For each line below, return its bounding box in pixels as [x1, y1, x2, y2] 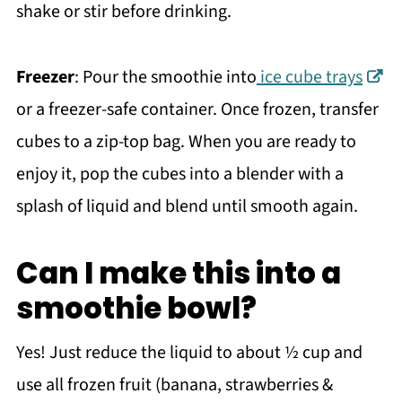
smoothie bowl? [15, 287, 257, 328]
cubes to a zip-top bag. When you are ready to [15, 128, 356, 154]
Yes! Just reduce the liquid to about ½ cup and [15, 339, 363, 365]
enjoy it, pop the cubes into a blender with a [15, 161, 344, 187]
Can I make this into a [15, 252, 341, 293]
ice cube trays [256, 64, 363, 90]
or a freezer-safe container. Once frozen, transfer [15, 96, 379, 122]
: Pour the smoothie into [74, 64, 257, 90]
